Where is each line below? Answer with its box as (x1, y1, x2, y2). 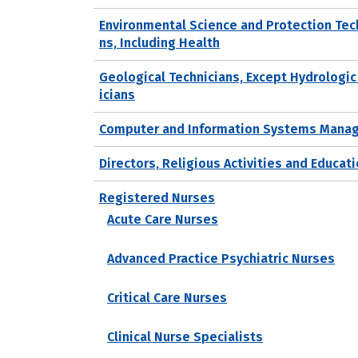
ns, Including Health (99, 34, 220, 50)
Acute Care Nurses (107, 211, 218, 227)
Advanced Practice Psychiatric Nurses (107, 250, 335, 266)
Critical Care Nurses (107, 289, 227, 305)
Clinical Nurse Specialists (107, 328, 263, 344)
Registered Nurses (99, 189, 215, 205)
